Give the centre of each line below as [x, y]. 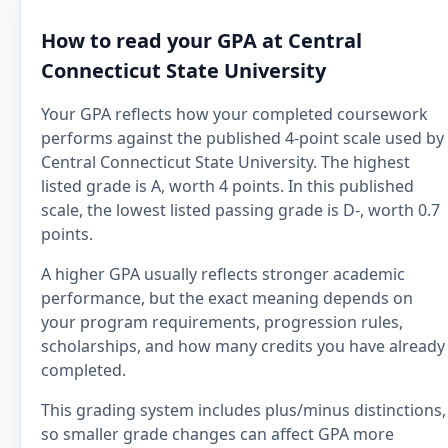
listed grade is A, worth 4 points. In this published [227, 186]
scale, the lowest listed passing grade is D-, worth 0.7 [240, 210]
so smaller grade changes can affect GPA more [217, 434]
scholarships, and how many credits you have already [243, 346]
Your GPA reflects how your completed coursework [234, 114]
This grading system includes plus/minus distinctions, [243, 410]
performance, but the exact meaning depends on [227, 298]
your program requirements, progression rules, [222, 322]
